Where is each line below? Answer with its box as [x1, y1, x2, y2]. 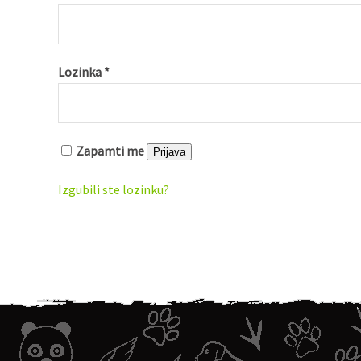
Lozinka [58, 64, 104, 80]
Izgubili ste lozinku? [58, 181, 169, 197]
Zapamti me [77, 143, 144, 159]
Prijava [153, 146, 185, 158]
